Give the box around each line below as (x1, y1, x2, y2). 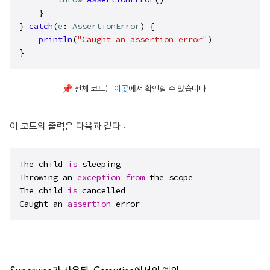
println (39, 34, 72, 45)
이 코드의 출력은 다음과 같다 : (10, 120, 126, 132)
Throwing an (19, 172, 77, 183)
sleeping (77, 159, 121, 169)
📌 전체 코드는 (62, 83, 112, 94)
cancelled (77, 185, 125, 196)
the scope (145, 172, 193, 183)
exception (77, 172, 121, 183)
